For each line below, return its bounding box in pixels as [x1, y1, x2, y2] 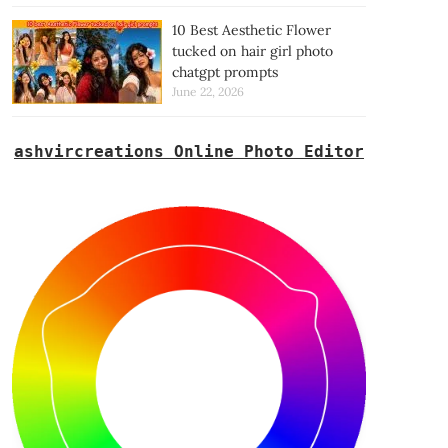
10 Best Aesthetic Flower [171, 20, 331, 39]
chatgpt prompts [171, 62, 278, 81]
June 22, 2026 [171, 83, 244, 99]
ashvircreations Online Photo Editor [13, 141, 364, 161]
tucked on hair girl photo [171, 41, 333, 60]
